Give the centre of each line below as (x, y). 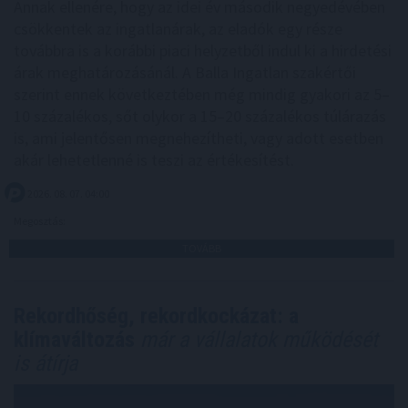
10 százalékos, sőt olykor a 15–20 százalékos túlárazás (200, 117)
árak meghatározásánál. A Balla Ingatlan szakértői (185, 73)
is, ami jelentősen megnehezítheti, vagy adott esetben (199, 138)
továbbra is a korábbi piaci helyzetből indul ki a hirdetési (203, 51)
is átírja (46, 364)
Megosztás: (41, 221)
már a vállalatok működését (256, 340)
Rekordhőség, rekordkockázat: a (156, 316)
